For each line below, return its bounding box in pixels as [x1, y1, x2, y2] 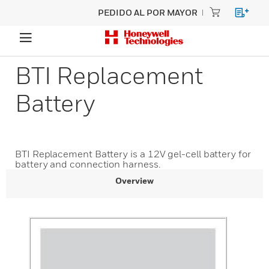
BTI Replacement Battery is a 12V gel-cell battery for [15, 148, 251, 160]
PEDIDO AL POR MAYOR [98, 7, 198, 17]
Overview [115, 175, 154, 186]
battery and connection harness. [15, 158, 160, 170]
